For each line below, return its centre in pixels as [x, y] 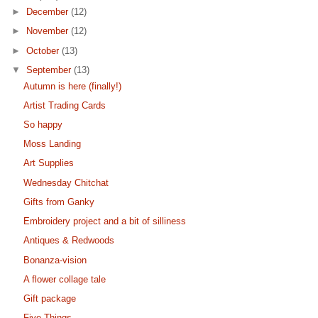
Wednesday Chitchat [66, 182]
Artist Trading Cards [65, 105]
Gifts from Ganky [59, 202]
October [44, 50]
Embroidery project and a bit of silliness [105, 221]
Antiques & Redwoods [69, 241]
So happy [43, 125]
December [49, 12]
